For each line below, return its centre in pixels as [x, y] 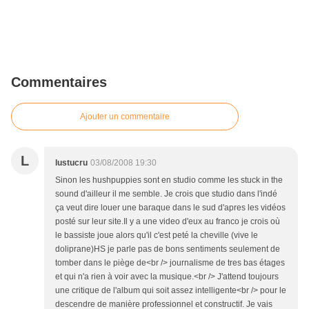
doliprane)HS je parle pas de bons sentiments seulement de [168, 249]
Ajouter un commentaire [125, 117]
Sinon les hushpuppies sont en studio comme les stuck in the [169, 180]
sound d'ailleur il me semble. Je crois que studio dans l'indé [166, 194]
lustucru [71, 163]
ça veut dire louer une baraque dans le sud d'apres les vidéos [170, 208]
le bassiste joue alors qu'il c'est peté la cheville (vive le [157, 236]
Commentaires [59, 82]
